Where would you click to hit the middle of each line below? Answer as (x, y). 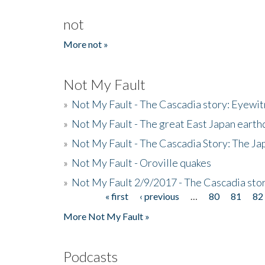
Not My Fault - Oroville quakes (141, 162)
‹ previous (159, 196)
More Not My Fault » (106, 216)
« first (117, 196)
